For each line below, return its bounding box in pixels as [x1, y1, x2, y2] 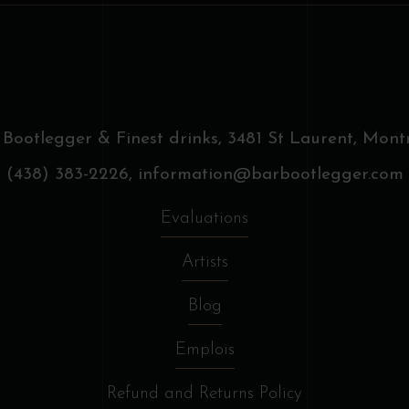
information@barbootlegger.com [137, 166, 404, 184]
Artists [181, 253, 228, 271]
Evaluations [161, 209, 248, 227]
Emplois [174, 341, 235, 359]
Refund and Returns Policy [107, 384, 302, 403]
